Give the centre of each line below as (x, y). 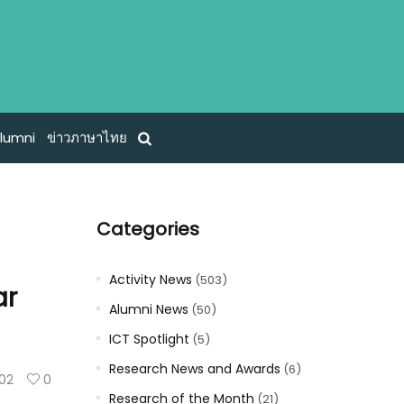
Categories (147, 229)
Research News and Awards (194, 369)
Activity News (150, 280)
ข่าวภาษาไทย (87, 138)
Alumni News (148, 309)
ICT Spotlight (149, 339)
